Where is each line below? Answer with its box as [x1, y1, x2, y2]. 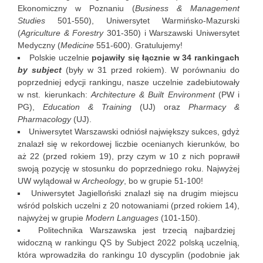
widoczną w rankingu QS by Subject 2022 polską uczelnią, [18, 238, 240, 248]
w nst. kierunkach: [18, 90, 91, 100]
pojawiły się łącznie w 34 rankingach [92, 53, 240, 63]
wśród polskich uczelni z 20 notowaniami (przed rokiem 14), [18, 201, 240, 211]
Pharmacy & [188, 102, 240, 112]
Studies [18, 16, 45, 26]
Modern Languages [86, 213, 159, 223]
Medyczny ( [18, 41, 60, 50]
